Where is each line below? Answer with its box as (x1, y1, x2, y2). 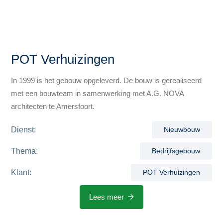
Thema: (11, 146, 38, 155)
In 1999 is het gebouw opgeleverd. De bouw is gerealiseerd (11, 76, 202, 85)
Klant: (11, 168, 32, 177)
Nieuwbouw (163, 125, 200, 133)
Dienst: (11, 125, 36, 134)
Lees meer (89, 193, 124, 201)
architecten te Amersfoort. (11, 102, 95, 111)
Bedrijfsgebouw (151, 147, 200, 155)
